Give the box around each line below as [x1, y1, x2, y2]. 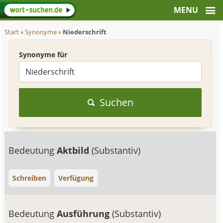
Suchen [99, 96, 133, 109]
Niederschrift [63, 28, 107, 36]
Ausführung [57, 208, 112, 220]
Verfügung [58, 173, 94, 183]
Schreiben [12, 173, 47, 183]
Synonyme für [19, 50, 68, 59]
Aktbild [57, 144, 92, 156]
